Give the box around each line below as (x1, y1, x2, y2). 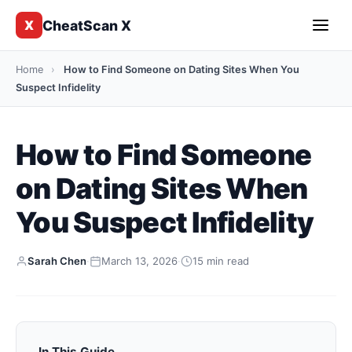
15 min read (192, 255, 249, 267)
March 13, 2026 (101, 255, 178, 267)
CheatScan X (42, 16, 131, 34)
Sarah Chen (27, 255, 86, 267)
